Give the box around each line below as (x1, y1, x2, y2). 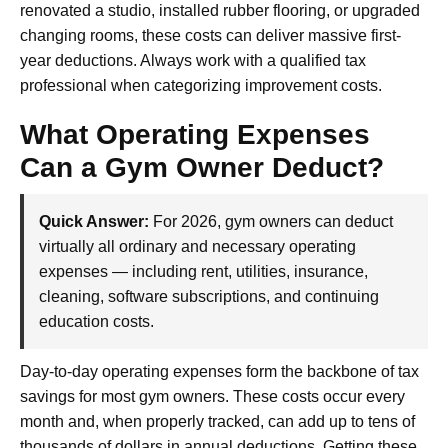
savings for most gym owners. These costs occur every (20, 387, 405, 405)
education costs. (39, 312, 154, 330)
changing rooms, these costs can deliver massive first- (20, 26, 401, 44)
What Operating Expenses (20, 118, 370, 150)
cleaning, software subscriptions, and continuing (39, 287, 379, 305)
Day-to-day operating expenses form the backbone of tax (20, 362, 419, 380)
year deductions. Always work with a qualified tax (20, 51, 366, 69)
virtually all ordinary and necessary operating (39, 237, 356, 255)
